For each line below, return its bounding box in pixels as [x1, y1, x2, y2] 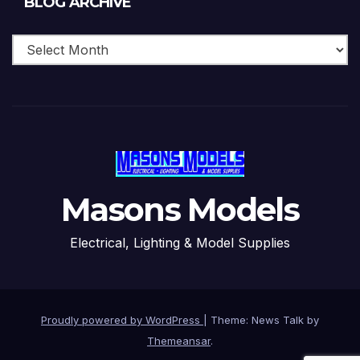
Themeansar [147, 334, 211, 348]
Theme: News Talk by [211, 313, 319, 327]
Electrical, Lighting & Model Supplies [70, 235, 290, 252]
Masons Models [61, 190, 299, 230]
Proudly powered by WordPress [41, 313, 203, 327]
